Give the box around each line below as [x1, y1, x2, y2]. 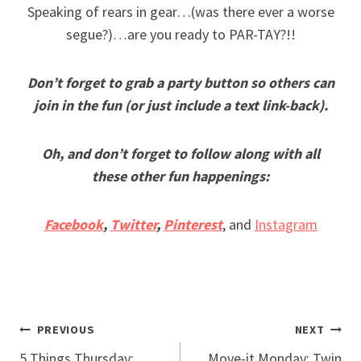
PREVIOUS [36, 322, 95, 338]
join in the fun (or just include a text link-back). [33, 96, 328, 115]
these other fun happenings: [92, 167, 269, 186]
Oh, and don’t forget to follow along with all [41, 144, 320, 164]
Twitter [110, 215, 156, 234]
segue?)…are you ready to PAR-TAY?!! [65, 25, 296, 44]
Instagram [254, 215, 317, 234]
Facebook [44, 215, 103, 234]
